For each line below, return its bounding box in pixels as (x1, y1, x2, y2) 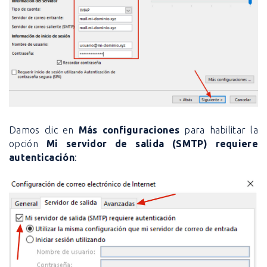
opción (9, 138, 46, 149)
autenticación (9, 151, 74, 163)
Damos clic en (9, 124, 79, 135)
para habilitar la (179, 124, 258, 135)
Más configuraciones (78, 124, 180, 135)
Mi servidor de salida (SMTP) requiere (46, 138, 258, 149)
